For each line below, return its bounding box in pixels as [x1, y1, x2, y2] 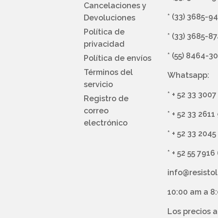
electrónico [84, 118, 127, 128]
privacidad [84, 39, 125, 49]
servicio [84, 80, 113, 90]
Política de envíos [84, 54, 151, 63]
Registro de [84, 94, 128, 104]
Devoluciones [84, 13, 135, 23]
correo [84, 106, 109, 116]
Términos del [84, 68, 133, 77]
